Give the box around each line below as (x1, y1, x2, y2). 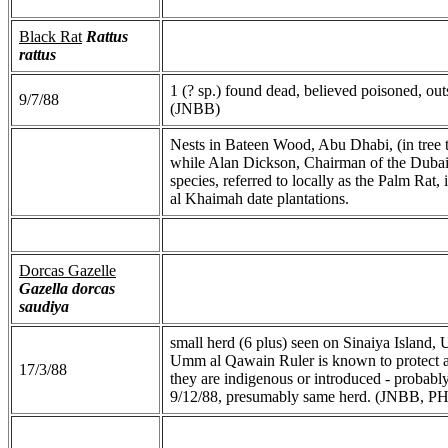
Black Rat (19, 27, 82, 45)
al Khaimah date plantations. (170, 189, 349, 207)
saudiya (19, 297, 69, 315)
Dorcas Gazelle (19, 261, 116, 279)
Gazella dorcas (19, 279, 115, 297)
